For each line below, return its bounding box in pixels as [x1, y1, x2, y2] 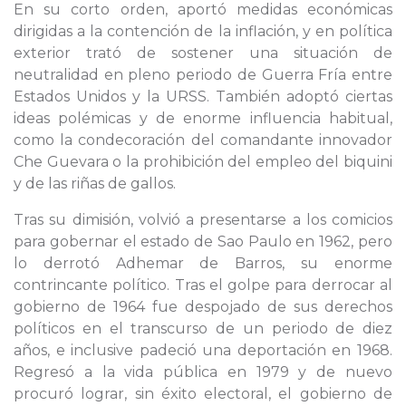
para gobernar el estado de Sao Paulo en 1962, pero [14, 233, 392, 250]
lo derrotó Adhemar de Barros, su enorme [14, 255, 392, 272]
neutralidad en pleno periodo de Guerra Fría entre [14, 66, 392, 83]
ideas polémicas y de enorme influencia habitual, [14, 110, 392, 127]
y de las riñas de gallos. [14, 175, 176, 192]
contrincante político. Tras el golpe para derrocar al [14, 276, 392, 294]
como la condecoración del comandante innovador [14, 131, 392, 149]
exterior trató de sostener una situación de [14, 44, 392, 62]
